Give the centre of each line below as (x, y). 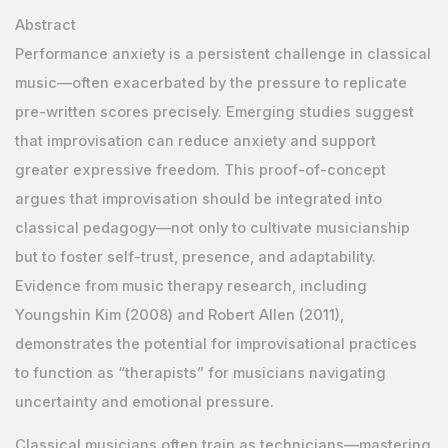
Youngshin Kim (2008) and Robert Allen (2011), (179, 314)
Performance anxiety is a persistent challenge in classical (222, 53)
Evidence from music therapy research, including (190, 285)
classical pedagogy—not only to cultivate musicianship (212, 227)
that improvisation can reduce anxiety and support (195, 140)
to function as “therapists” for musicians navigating (200, 372)
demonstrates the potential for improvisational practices (215, 343)
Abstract (45, 24)
